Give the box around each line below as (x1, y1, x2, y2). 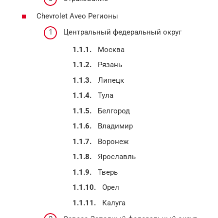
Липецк (98, 75, 124, 85)
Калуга (102, 198, 126, 207)
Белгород (98, 106, 130, 115)
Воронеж (98, 137, 128, 146)
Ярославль (98, 152, 136, 162)
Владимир (98, 122, 133, 131)
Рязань (98, 60, 122, 70)
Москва (98, 45, 125, 54)
